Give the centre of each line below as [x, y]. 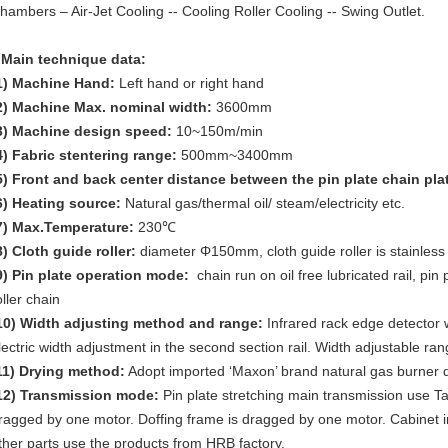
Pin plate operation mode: [98, 275]
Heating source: [66, 203]
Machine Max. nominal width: [112, 107]
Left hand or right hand [189, 83]
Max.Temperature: [73, 227]
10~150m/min [219, 131]
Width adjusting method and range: [139, 323]
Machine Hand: [63, 83]
